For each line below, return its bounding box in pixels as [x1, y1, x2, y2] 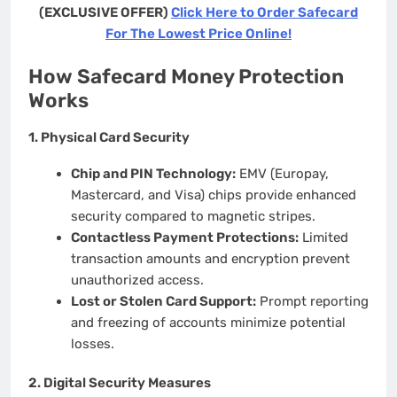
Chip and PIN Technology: [70, 166, 236, 183]
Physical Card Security [41, 129, 190, 146]
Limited [298, 230, 348, 246]
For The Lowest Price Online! [105, 26, 292, 42]
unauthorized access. [70, 272, 204, 289]
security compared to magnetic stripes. [70, 208, 315, 225]
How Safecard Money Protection [28, 64, 344, 89]
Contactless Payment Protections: [70, 230, 299, 246]
